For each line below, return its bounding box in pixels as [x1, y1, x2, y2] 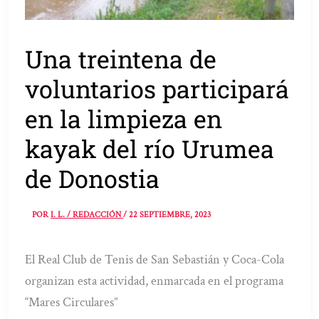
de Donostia [25, 162, 160, 195]
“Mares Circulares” [25, 293, 118, 310]
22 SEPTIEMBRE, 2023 [129, 209, 211, 220]
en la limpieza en [25, 103, 223, 135]
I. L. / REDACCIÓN [51, 209, 124, 220]
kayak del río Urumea [25, 132, 275, 165]
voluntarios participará [25, 73, 290, 105]
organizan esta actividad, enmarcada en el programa [25, 272, 284, 289]
